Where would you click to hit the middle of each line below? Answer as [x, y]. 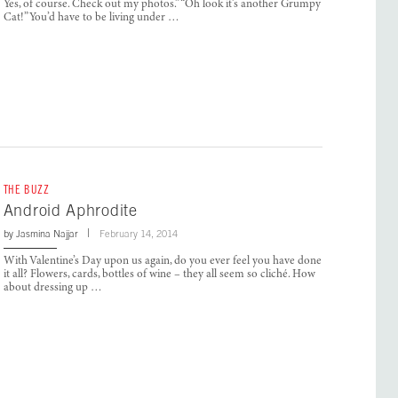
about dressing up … [52, 289]
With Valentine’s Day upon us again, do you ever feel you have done [162, 262]
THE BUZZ [26, 190]
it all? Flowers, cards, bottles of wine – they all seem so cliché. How [159, 275]
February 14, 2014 [138, 234]
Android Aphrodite [70, 211]
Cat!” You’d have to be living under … [91, 19]
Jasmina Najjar [47, 234]
